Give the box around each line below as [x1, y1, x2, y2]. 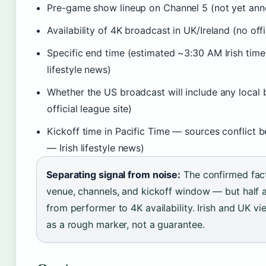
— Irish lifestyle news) [47, 142, 145, 154]
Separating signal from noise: [46, 169, 181, 180]
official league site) [47, 103, 132, 115]
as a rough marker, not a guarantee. [46, 218, 205, 230]
